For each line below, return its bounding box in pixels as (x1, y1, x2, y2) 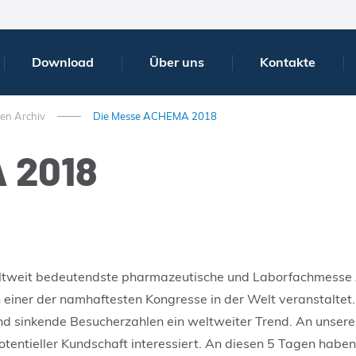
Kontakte (259, 54, 315, 70)
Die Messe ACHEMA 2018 (92, 110, 217, 122)
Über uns (149, 54, 204, 70)
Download (31, 54, 94, 70)
